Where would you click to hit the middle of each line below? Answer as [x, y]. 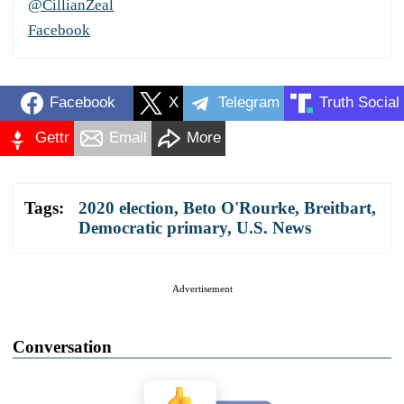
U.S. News [274, 227]
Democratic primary [153, 227]
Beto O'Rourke [239, 207]
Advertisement [202, 288]
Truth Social [359, 103]
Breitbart [338, 207]
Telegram [249, 103]
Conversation [62, 346]
